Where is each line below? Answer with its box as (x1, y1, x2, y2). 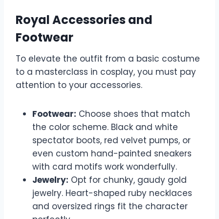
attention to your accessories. (16, 79, 142, 91)
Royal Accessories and (16, 12, 153, 28)
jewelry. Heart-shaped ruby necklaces (32, 187, 192, 199)
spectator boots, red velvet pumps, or (32, 134, 191, 147)
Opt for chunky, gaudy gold (68, 174, 187, 186)
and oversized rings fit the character (32, 200, 188, 213)
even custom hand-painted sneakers (32, 148, 192, 160)
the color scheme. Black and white (32, 121, 178, 133)
